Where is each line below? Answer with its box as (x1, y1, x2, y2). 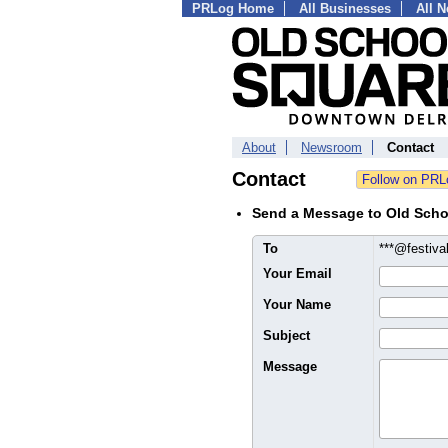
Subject (263, 328, 310, 343)
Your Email (263, 266, 332, 281)
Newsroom (301, 140, 362, 155)
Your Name (263, 297, 331, 312)
